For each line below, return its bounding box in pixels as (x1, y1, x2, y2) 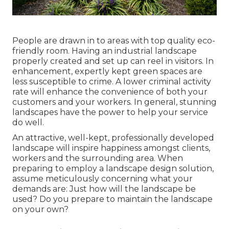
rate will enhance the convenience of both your (12, 86, 208, 97)
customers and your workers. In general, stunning (12, 97, 217, 107)
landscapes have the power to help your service (12, 107, 208, 117)
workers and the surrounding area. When (12, 153, 183, 163)
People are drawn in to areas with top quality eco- (12, 35, 215, 45)
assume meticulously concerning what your (12, 173, 193, 184)
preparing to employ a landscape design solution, (12, 163, 214, 173)
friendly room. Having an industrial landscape (12, 45, 197, 56)
